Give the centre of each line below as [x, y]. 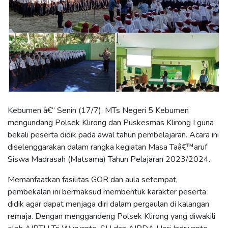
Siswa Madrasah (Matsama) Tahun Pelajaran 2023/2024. [109, 160]
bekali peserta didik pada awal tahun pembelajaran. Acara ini [113, 135]
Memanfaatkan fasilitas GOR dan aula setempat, [93, 180]
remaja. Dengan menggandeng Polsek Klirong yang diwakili [111, 217]
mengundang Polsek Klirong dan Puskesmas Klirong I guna [111, 123]
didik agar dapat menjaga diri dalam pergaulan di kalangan [108, 204]
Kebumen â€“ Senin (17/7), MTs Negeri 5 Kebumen [98, 111]
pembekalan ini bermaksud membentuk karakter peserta [107, 192]
